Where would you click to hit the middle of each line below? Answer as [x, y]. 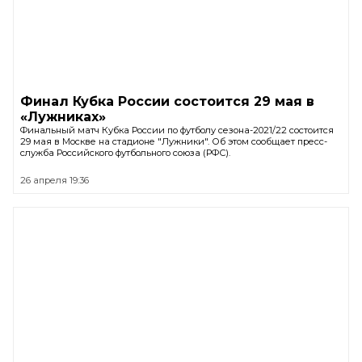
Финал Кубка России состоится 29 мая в [167, 101]
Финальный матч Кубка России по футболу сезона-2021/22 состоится [177, 130]
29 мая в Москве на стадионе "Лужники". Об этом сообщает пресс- [174, 141]
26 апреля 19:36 [55, 180]
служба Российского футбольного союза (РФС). [125, 152]
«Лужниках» [63, 116]
